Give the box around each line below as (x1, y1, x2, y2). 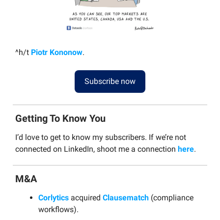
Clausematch (103, 192, 149, 202)
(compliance (149, 192, 193, 202)
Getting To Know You (15, 112, 106, 124)
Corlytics (38, 192, 69, 202)
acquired (69, 192, 103, 202)
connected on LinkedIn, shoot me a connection (15, 144, 178, 154)
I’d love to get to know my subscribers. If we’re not (15, 132, 186, 142)
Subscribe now (84, 76, 136, 86)
